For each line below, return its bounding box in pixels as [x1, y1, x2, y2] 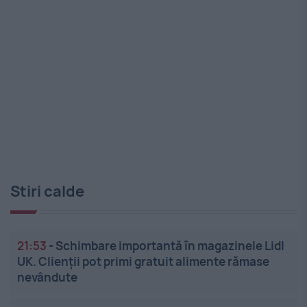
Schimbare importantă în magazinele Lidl [56, 238, 284, 254]
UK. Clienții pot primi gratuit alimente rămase [17, 254, 269, 270]
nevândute [17, 269, 77, 286]
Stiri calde [10, 181, 84, 202]
